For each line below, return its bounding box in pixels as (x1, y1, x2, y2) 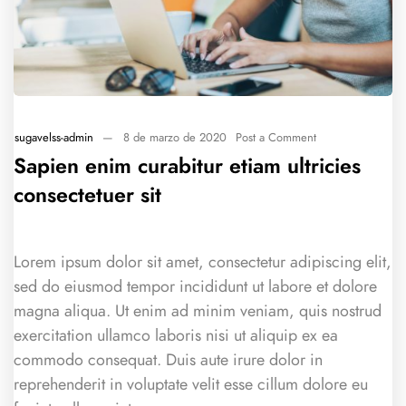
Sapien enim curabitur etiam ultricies (14, 151, 361, 181)
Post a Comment (236, 129, 317, 146)
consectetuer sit (14, 180, 161, 210)
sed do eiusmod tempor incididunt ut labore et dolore (14, 275, 377, 298)
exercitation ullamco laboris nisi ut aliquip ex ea (14, 324, 338, 347)
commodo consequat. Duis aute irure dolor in (14, 348, 323, 372)
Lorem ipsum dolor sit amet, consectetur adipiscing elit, (14, 250, 391, 274)
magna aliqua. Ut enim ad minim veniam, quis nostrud (14, 299, 382, 323)
